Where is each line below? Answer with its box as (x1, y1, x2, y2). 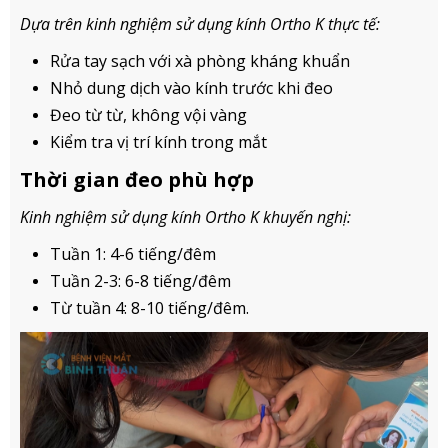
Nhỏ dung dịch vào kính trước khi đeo (50, 77, 333, 99)
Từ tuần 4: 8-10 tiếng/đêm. (50, 297, 249, 319)
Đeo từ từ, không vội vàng (50, 104, 247, 126)
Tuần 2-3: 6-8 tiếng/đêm (50, 270, 231, 292)
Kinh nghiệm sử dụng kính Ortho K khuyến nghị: (20, 206, 351, 228)
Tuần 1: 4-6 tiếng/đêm (50, 243, 216, 265)
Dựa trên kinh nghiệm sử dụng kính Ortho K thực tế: (20, 13, 380, 35)
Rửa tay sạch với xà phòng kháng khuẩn (50, 50, 350, 72)
